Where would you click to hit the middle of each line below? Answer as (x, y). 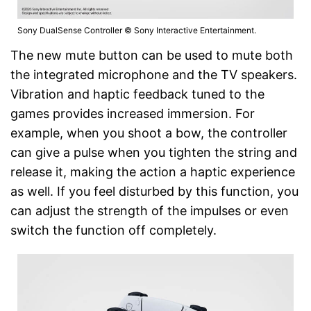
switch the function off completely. (114, 230)
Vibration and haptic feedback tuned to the (137, 94)
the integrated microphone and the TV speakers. (154, 74)
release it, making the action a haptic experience (153, 171)
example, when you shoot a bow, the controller (149, 133)
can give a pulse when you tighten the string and (154, 152)
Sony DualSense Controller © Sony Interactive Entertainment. (137, 30)
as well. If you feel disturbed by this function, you (154, 191)
